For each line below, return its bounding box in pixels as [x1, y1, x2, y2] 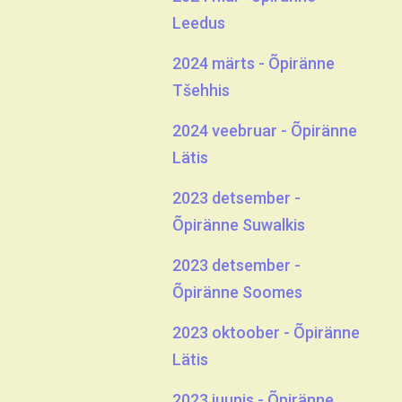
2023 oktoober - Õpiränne [172, 323, 360, 342]
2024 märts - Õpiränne [172, 54, 335, 73]
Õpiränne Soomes [172, 283, 302, 301]
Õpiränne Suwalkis [172, 215, 305, 234]
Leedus [172, 13, 225, 32]
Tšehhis [172, 81, 230, 100]
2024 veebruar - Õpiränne [172, 121, 357, 140]
